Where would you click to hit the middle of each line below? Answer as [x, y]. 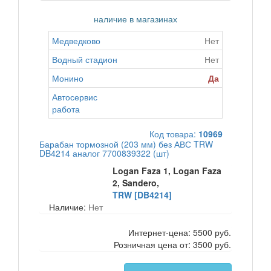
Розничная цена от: [153, 244]
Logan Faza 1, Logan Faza [167, 171]
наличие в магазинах [135, 19]
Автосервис [75, 97]
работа [66, 109]
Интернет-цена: [161, 232]
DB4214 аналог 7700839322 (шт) [104, 153]
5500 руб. [212, 232]
